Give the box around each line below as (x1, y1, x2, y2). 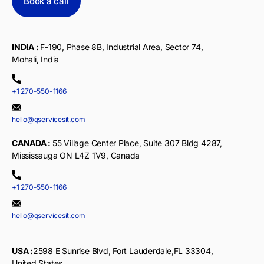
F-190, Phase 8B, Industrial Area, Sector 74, (40, 42, 203, 52)
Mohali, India (12, 54, 60, 64)
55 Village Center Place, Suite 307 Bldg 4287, (52, 138, 222, 148)
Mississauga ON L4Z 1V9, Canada (12, 150, 140, 160)
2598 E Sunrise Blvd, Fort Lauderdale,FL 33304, (32, 246, 213, 256)
